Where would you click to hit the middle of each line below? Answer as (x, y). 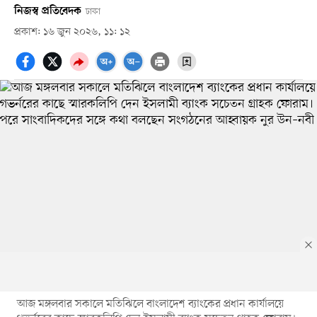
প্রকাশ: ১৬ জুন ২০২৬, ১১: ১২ (72, 32)
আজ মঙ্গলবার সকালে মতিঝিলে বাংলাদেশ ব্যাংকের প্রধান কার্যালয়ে (150, 304)
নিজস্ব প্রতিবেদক (47, 11)
